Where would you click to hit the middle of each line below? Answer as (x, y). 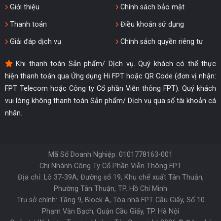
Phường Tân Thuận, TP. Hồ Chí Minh (110, 189)
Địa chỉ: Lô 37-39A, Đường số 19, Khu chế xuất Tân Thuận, (110, 178)
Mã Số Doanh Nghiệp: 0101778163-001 (110, 155)
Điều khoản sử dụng (151, 24)
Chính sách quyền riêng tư (161, 41)
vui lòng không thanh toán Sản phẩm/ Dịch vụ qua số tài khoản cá (110, 101)
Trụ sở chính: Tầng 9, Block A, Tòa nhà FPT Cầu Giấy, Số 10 (110, 200)
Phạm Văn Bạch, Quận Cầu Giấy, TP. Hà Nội (110, 212)
